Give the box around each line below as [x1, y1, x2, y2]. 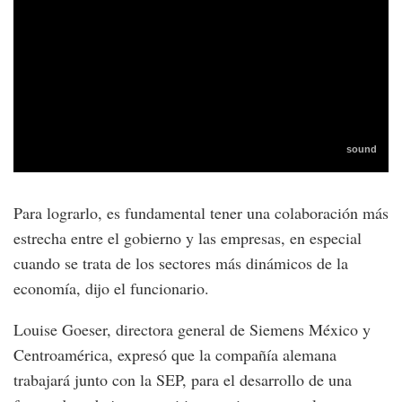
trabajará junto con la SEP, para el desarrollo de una [13, 369, 352, 391]
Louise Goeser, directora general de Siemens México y [13, 319, 371, 341]
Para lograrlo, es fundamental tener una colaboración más [13, 202, 389, 224]
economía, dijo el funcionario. [13, 277, 209, 300]
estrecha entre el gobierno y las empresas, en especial [13, 227, 362, 249]
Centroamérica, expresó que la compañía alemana [13, 344, 336, 366]
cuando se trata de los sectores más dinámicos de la [13, 252, 348, 275]
